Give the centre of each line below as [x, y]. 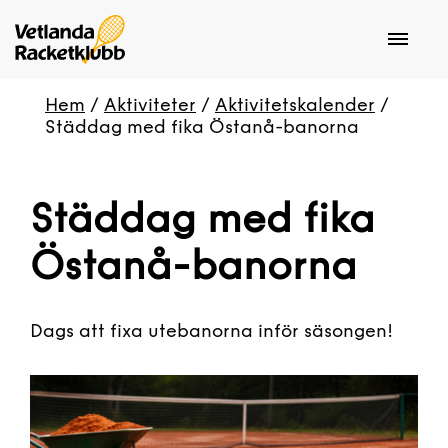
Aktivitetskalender [295, 104]
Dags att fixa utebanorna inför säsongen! [211, 330]
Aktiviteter [150, 104]
